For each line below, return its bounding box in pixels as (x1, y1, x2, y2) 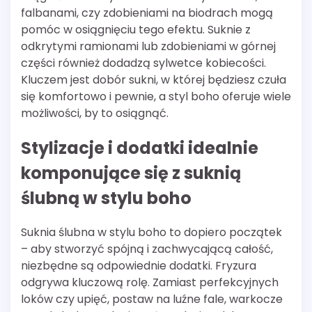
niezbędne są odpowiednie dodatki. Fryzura (21, 258, 256, 274)
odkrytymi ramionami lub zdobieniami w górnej (21, 38, 276, 54)
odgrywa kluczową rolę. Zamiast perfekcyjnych (21, 274, 279, 291)
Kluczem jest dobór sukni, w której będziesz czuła (21, 71, 286, 88)
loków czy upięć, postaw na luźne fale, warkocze (21, 291, 283, 308)
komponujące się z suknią (21, 161, 241, 185)
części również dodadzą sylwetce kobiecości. (21, 54, 266, 71)
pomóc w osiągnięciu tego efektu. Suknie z (21, 21, 251, 38)
